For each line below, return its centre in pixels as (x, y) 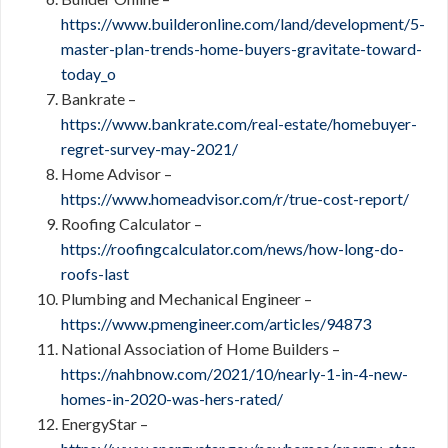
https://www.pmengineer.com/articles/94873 (216, 323)
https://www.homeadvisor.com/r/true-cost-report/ (235, 198)
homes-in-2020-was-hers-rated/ (172, 398)
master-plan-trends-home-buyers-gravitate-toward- (241, 48)
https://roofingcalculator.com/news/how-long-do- (232, 248)
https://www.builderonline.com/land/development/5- (243, 23)
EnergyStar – (104, 423)
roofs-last (95, 273)
